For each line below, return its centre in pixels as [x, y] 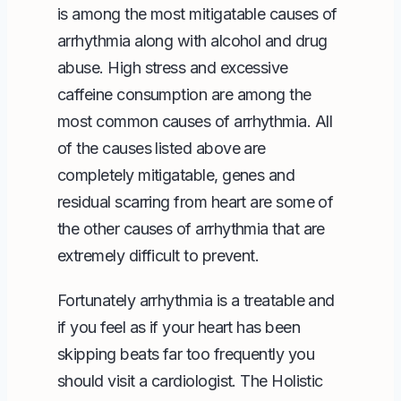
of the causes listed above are [162, 148]
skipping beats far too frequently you [186, 354]
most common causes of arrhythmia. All [195, 121]
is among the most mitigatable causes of [197, 13]
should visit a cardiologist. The [165, 380]
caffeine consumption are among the [184, 94]
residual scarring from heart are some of [196, 201]
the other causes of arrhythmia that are [191, 228]
